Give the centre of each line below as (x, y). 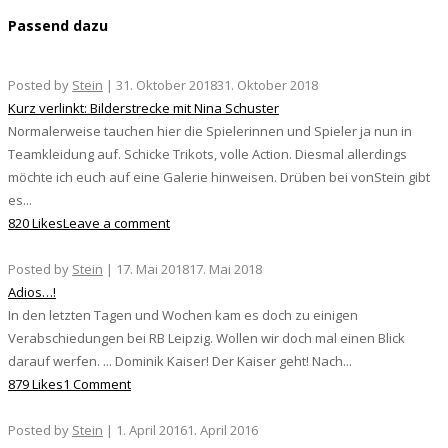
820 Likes (35, 223)
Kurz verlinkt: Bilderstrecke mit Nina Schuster (143, 108)
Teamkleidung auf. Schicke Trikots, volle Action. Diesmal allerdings (207, 154)
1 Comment (97, 384)
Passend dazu (58, 26)
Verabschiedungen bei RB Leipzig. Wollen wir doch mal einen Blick (206, 338)
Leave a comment (116, 223)
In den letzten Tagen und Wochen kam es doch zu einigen (183, 315)
